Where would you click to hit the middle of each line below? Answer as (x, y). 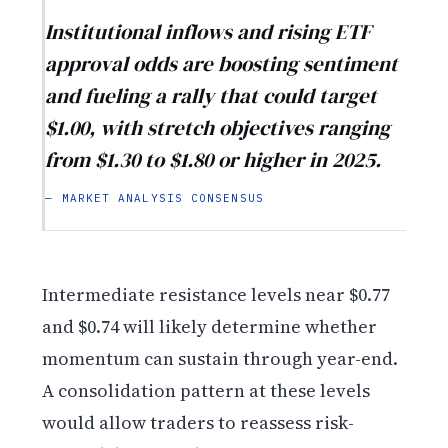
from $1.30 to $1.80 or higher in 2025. (213, 160)
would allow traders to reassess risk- (198, 422)
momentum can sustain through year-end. (220, 358)
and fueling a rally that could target (211, 96)
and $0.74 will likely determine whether (210, 326)
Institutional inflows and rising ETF (208, 32)
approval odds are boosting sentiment (222, 64)
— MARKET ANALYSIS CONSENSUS (154, 198)
